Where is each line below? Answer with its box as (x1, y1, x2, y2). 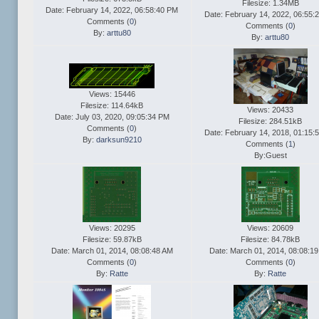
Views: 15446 (88, 90, 135, 99)
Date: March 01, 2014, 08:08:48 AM (51, 246, 173, 256)
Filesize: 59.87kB (82, 235, 142, 244)
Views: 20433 (247, 105, 293, 115)
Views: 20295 (88, 224, 135, 233)
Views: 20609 (247, 224, 293, 233)
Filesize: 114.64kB (80, 101, 143, 110)
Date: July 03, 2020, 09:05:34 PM (54, 113, 169, 122)
